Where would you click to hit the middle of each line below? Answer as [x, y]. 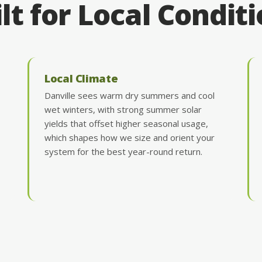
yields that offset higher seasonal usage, [127, 123]
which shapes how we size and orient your [130, 137]
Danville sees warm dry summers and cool [130, 95]
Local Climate [81, 78]
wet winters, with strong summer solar [123, 109]
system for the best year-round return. [124, 151]
